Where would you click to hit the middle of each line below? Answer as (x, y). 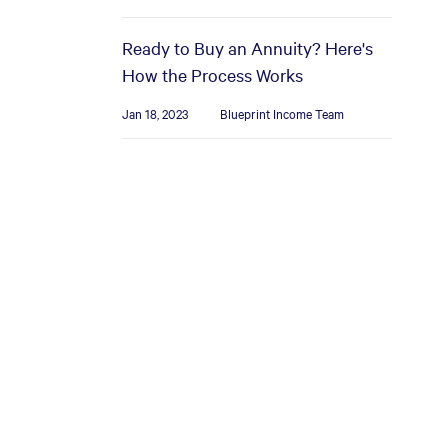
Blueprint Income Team (282, 113)
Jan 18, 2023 (155, 113)
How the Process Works (212, 74)
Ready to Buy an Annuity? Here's (247, 47)
